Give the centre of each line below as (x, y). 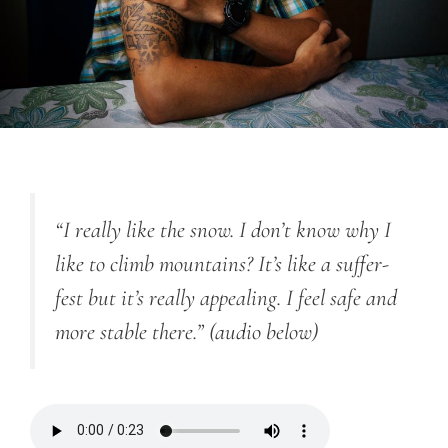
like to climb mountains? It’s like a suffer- (222, 264)
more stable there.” (132, 332)
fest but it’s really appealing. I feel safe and (226, 298)
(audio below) (263, 332)
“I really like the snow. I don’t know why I (223, 230)
